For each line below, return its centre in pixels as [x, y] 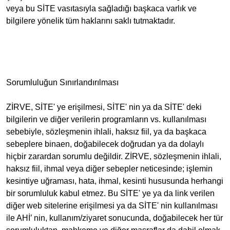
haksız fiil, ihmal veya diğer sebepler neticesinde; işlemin [109, 169]
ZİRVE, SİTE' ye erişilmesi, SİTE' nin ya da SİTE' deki [104, 107]
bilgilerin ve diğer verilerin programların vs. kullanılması [106, 119]
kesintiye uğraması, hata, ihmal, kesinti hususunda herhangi [115, 181]
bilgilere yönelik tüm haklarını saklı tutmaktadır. [91, 21]
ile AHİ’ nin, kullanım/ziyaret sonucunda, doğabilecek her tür [114, 218]
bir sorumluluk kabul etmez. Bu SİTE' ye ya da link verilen [110, 193]
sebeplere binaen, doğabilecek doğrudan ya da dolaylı [105, 144]
